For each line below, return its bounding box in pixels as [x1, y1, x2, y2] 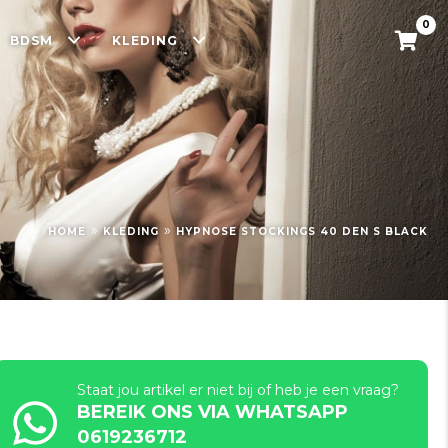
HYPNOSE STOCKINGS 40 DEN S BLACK [176, 225, 428, 238]
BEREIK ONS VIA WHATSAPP [77, 401, 349, 423]
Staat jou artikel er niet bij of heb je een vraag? [77, 381, 400, 399]
